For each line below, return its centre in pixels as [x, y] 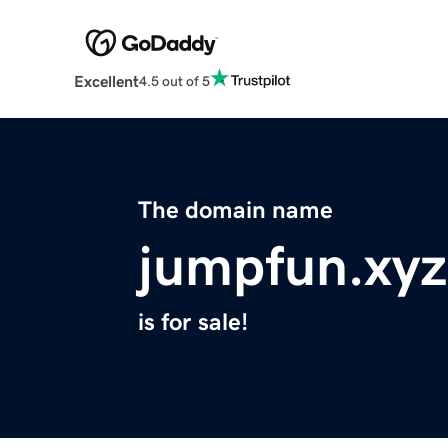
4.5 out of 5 [174, 80]
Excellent [106, 81]
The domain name [235, 210]
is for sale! [193, 322]
